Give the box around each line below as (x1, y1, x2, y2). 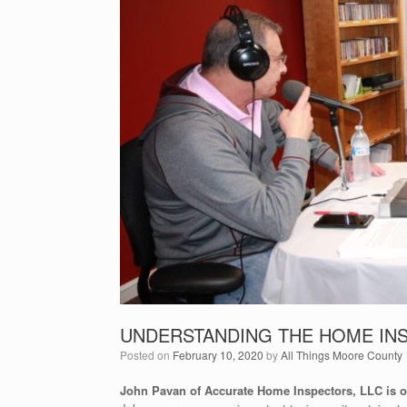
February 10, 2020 (173, 347, 263, 362)
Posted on (127, 347, 173, 362)
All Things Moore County (281, 347, 402, 362)
